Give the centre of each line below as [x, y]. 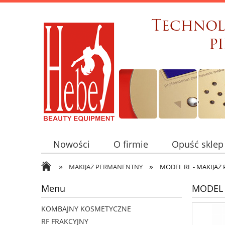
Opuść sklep [198, 144]
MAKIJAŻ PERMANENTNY [106, 167]
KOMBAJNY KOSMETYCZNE [86, 209]
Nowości [71, 144]
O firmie [131, 144]
